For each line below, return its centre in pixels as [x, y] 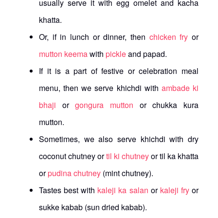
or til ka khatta [174, 156]
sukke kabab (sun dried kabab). [93, 207]
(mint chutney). [127, 173]
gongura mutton [107, 105]
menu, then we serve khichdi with [100, 88]
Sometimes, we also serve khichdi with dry [119, 139]
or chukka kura [169, 105]
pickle [115, 54]
